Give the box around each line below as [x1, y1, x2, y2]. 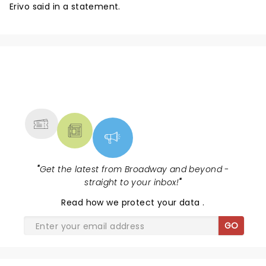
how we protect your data [85, 197, 203, 208]
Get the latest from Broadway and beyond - [39, 163, 229, 175]
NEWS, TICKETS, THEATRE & [37, 75, 219, 94]
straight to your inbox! [84, 176, 179, 188]
